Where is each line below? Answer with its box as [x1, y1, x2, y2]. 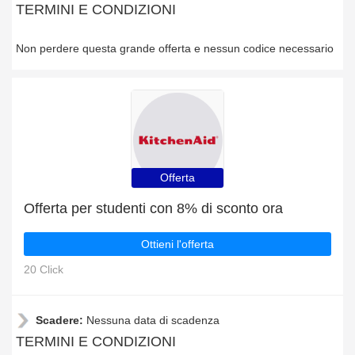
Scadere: [36, 314, 86, 326]
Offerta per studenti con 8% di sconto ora [24, 200, 283, 216]
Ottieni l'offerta [141, 238, 214, 250]
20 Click [24, 263, 63, 276]
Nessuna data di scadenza [86, 314, 219, 326]
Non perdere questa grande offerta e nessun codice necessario [16, 42, 334, 55]
